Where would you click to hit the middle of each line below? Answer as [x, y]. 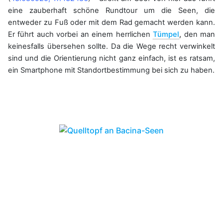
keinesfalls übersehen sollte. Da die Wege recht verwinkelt [111, 47]
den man [198, 35]
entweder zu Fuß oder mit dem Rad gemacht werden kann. [111, 23]
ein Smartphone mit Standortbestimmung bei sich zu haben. [111, 70]
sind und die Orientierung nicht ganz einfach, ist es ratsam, [111, 58]
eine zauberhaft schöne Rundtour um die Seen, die [111, 11]
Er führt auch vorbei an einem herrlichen [81, 35]
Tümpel [166, 35]
